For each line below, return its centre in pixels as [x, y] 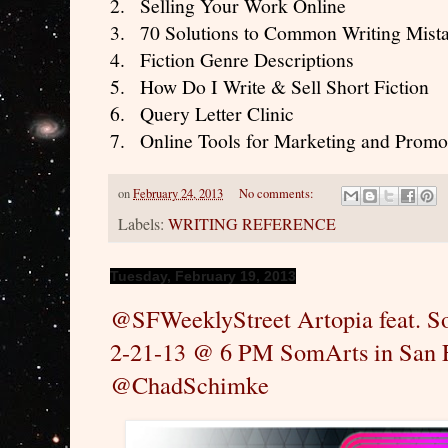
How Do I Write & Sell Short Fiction [284, 87]
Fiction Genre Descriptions [247, 60]
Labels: [143, 223]
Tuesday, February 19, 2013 [203, 275]
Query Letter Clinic [217, 114]
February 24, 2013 [178, 194]
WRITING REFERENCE [252, 223]
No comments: [277, 194]
